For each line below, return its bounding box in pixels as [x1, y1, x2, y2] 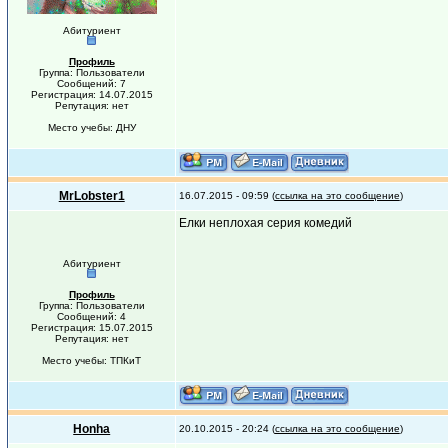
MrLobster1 [58, 189, 125, 203]
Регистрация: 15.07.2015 [30, 322, 153, 333]
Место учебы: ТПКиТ [42, 355, 142, 366]
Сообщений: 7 [57, 78, 127, 89]
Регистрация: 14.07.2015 [30, 89, 153, 100]
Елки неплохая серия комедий [178, 216, 352, 230]
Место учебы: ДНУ [47, 122, 136, 133]
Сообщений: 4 [57, 311, 127, 322]
